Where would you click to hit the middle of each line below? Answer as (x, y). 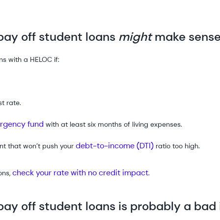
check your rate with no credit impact (81, 172)
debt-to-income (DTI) (115, 145)
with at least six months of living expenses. (113, 124)
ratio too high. (177, 146)
